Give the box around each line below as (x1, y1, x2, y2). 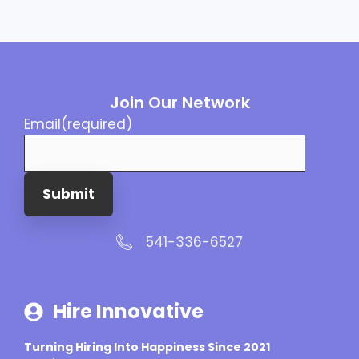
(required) (61, 114, 132, 134)
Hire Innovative (53, 297, 204, 325)
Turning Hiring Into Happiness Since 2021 (24, 338, 270, 355)
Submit (42, 184, 95, 204)
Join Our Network (109, 91, 250, 114)
